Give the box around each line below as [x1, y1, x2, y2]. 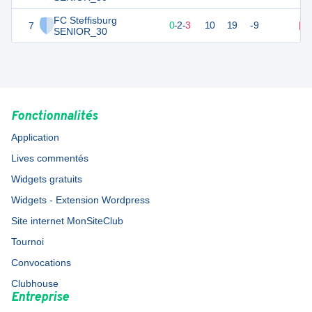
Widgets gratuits [11, 173, 82, 185]
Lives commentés [11, 153, 88, 164]
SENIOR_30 [54, 26, 107, 38]
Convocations [11, 257, 71, 269]
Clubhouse [11, 278, 58, 290]
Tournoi [11, 236, 44, 248]
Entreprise [11, 290, 69, 306]
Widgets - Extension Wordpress [11, 194, 150, 206]
